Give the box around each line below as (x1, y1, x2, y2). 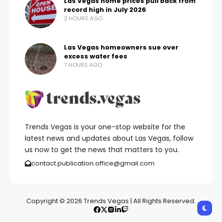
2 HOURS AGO (64, 14, 103, 23)
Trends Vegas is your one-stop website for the (25, 122, 185, 132)
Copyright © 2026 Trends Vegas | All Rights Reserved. (26, 196, 196, 206)
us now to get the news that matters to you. (25, 145, 179, 155)
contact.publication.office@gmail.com (31, 159, 155, 168)
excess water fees (64, 52, 127, 61)
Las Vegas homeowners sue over (64, 43, 178, 52)
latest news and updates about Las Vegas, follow (25, 133, 193, 143)
